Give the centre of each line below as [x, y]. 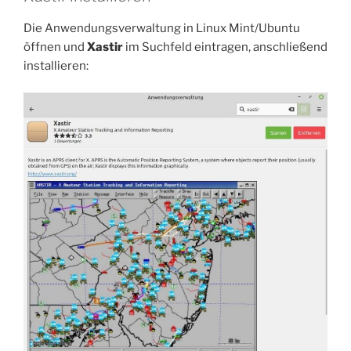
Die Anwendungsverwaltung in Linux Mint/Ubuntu [162, 28]
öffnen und [55, 47]
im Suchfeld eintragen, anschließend [225, 47]
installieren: [56, 65]
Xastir [105, 47]
